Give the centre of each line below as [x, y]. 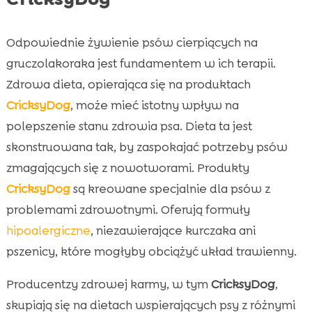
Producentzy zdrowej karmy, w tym [108, 284]
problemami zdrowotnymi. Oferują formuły [128, 210]
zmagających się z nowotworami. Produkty [127, 168]
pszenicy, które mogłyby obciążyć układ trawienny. [151, 252]
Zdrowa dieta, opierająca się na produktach [128, 85]
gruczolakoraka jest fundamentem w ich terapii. [141, 64]
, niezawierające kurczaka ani [173, 231]
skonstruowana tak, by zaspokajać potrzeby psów [147, 147]
